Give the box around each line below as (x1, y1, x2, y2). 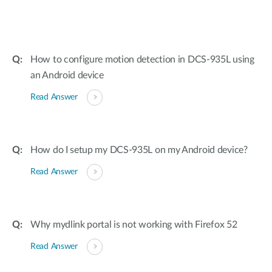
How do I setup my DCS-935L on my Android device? (30, 145, 248, 155)
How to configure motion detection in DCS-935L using (30, 55, 254, 64)
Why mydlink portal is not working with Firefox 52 (30, 220, 237, 229)
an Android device (30, 70, 104, 80)
